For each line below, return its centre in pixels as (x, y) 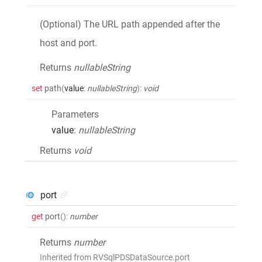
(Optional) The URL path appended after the (130, 24)
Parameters (75, 114)
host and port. (68, 43)
